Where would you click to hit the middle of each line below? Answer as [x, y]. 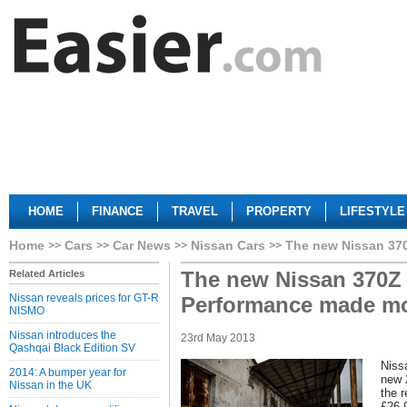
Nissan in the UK [50, 385]
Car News [142, 245]
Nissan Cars [228, 245]
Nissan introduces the [63, 335]
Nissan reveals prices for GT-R [84, 298]
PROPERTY [279, 211]
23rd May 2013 [218, 338]
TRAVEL [195, 211]
